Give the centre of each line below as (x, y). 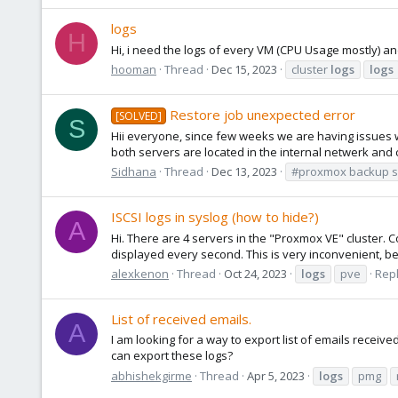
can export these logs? (172, 356)
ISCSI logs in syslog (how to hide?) (215, 217)
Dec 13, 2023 (244, 171)
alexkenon (140, 273)
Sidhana (134, 171)
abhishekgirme (151, 375)
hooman (134, 69)
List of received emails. (181, 319)
